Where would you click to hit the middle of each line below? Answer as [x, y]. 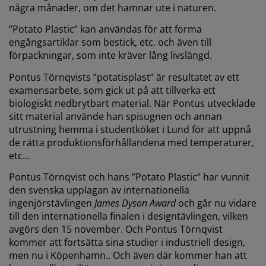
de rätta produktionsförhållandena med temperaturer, [132, 142]
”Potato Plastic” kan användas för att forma [105, 29]
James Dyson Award [135, 203]
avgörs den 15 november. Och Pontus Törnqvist [116, 229]
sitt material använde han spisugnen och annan [115, 116]
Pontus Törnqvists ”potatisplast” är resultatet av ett [124, 77]
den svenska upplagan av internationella [99, 190]
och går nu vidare [216, 203]
